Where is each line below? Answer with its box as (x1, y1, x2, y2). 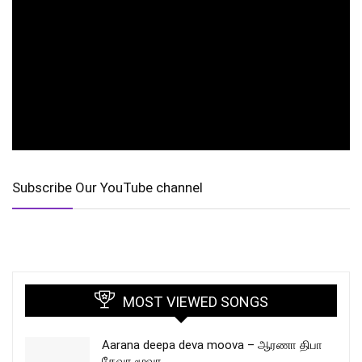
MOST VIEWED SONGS (122, 293, 268, 311)
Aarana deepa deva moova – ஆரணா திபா (102, 338, 322, 353)
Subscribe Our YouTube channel (12, 179, 203, 196)
